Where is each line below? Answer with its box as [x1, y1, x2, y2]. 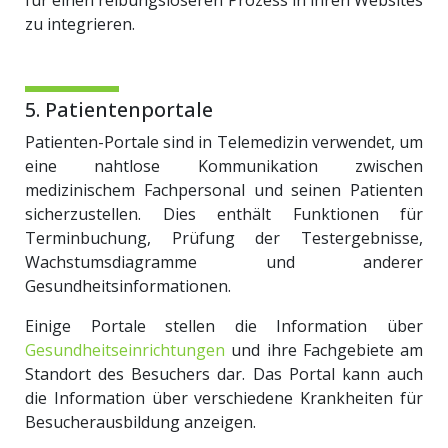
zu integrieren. [25, 13, 135, 35]
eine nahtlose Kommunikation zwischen [25, 155, 423, 177]
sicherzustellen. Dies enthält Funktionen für [25, 203, 423, 225]
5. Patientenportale [25, 96, 213, 123]
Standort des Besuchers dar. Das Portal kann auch [25, 363, 423, 385]
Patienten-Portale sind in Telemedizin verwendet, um [25, 131, 423, 153]
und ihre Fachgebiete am [225, 339, 423, 361]
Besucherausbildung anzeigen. [25, 411, 256, 433]
